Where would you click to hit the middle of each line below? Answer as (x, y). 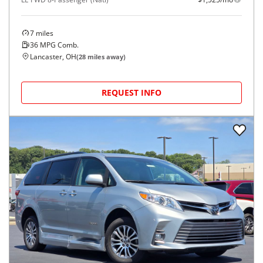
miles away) (106, 56)
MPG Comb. (58, 45)
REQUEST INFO (131, 92)
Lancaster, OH (53, 56)
